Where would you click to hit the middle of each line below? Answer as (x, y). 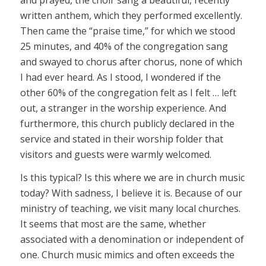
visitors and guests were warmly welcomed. (115, 154)
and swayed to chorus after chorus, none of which (131, 61)
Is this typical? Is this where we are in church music (132, 178)
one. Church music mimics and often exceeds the (127, 255)
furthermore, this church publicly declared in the (127, 123)
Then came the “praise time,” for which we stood (127, 31)
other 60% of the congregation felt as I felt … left (128, 92)
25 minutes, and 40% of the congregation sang (124, 46)
